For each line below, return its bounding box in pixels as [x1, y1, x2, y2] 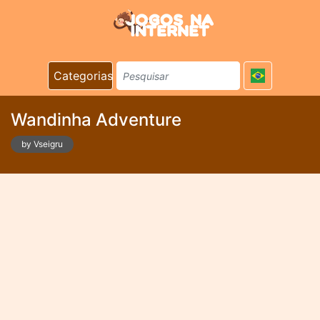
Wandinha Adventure [11, 109, 181, 130]
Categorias [54, 69, 113, 83]
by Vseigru [21, 139, 63, 149]
